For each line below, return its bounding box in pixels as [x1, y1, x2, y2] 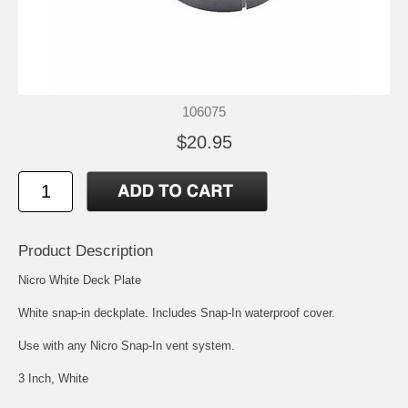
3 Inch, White [18, 371, 88, 385]
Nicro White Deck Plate [18, 272, 141, 287]
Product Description [18, 241, 153, 260]
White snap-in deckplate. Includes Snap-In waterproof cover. [18, 305, 335, 320]
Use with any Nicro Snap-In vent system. [18, 338, 235, 352]
